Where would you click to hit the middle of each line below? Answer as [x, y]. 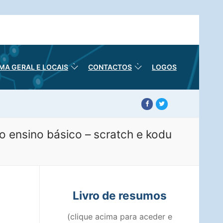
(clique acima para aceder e [119, 217]
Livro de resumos [119, 195]
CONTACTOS [110, 67]
